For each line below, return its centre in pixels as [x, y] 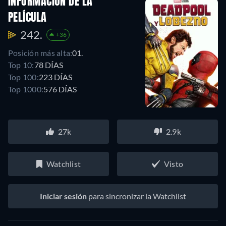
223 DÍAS [55, 77]
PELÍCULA [27, 18]
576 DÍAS [60, 89]
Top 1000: [26, 89]
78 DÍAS [48, 65]
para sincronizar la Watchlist [136, 196]
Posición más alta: [40, 53]
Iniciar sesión [63, 196]
